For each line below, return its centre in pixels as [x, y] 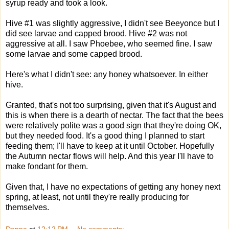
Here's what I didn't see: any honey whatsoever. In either [107, 74]
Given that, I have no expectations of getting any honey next [113, 187]
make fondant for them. [47, 166]
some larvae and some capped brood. [74, 54]
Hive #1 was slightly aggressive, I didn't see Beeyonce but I [112, 23]
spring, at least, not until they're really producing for [97, 197]
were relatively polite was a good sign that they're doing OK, [113, 125]
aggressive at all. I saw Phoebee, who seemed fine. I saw [109, 43]
